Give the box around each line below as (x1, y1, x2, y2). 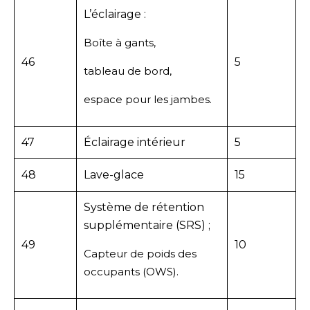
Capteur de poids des (84, 246, 197, 260)
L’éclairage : (84, 7, 146, 21)
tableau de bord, (84, 64, 172, 77)
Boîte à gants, (84, 35, 156, 49)
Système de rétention (84, 200, 204, 214)
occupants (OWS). (84, 264, 179, 278)
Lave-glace (84, 167, 144, 181)
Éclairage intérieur (84, 135, 185, 149)
